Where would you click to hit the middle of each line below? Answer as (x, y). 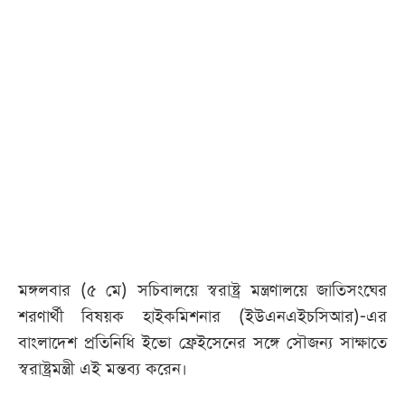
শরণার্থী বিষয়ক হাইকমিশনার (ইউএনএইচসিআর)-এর (202, 317)
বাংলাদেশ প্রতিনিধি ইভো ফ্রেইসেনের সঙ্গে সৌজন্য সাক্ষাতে (202, 344)
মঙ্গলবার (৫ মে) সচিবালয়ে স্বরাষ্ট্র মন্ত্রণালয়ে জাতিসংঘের (202, 291)
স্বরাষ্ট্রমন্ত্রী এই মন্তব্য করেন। (103, 370)
